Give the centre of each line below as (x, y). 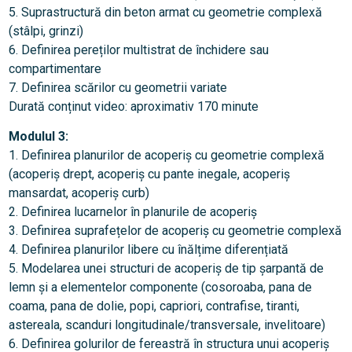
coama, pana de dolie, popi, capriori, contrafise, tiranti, (154, 306)
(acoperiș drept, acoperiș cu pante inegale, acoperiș (149, 174)
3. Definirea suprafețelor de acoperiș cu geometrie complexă (175, 231)
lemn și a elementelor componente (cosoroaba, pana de (160, 288)
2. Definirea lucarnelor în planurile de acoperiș (132, 212)
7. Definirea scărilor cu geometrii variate (117, 88)
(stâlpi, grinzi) (46, 31)
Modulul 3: (38, 137)
